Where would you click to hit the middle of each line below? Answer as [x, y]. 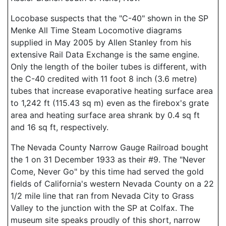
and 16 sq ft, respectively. [60, 127]
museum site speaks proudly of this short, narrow [105, 220]
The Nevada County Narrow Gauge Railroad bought [109, 147]
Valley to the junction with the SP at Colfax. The [102, 208]
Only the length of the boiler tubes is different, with [108, 67]
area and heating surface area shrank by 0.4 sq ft [105, 115]
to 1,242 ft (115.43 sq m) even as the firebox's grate [110, 103]
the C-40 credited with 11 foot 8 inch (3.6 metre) [104, 79]
